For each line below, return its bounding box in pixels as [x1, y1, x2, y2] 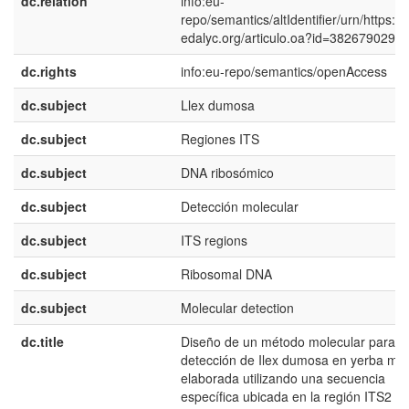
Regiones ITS [181, 130, 259, 148]
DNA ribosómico [181, 163, 274, 182]
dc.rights [21, 62, 77, 80]
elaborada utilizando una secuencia [181, 369, 385, 387]
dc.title [21, 332, 64, 351]
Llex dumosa [181, 96, 255, 114]
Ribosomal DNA [181, 265, 272, 283]
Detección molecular [181, 197, 299, 215]
